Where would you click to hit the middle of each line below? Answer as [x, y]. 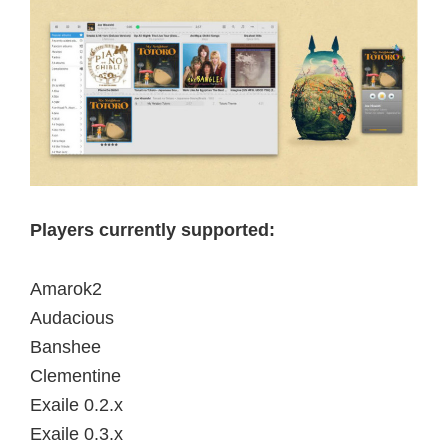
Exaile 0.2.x [76, 405]
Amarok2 [66, 289]
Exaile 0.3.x [76, 434]
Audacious [72, 318]
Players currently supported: [152, 230]
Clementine [75, 376]
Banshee [65, 347]
